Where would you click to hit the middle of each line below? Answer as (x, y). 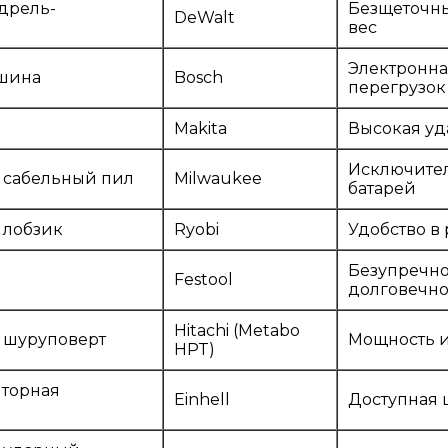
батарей (382, 189)
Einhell (202, 400)
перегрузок (397, 88)
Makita (200, 129)
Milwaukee (218, 179)
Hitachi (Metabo (237, 331)
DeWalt (204, 18)
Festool (203, 280)
